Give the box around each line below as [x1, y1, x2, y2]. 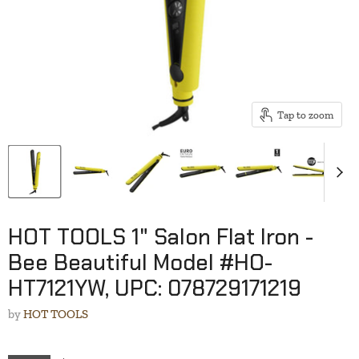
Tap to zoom [277, 108, 333, 121]
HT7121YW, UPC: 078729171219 [8, 274, 301, 303]
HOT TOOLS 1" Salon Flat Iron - [8, 223, 313, 252]
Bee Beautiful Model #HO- [8, 248, 272, 277]
